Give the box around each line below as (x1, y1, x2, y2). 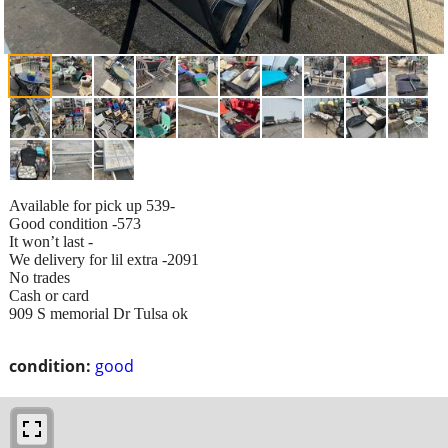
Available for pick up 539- (9, 196, 175, 214)
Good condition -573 (9, 214, 141, 232)
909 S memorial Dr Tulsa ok (9, 304, 188, 322)
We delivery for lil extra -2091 (9, 250, 199, 268)
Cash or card (9, 286, 89, 304)
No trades (9, 268, 70, 286)
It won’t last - (9, 232, 93, 250)
